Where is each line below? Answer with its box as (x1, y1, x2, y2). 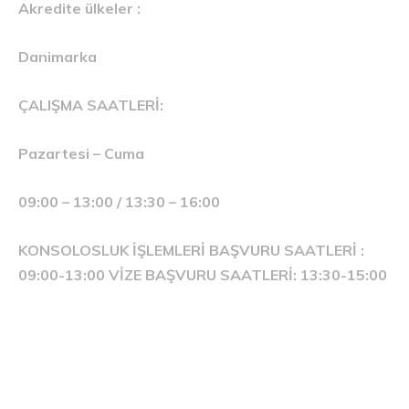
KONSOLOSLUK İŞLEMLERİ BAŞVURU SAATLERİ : (18, 240, 364, 259)
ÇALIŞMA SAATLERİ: (18, 95, 163, 114)
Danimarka (18, 47, 97, 66)
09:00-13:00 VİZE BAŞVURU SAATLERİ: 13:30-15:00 (18, 265, 387, 284)
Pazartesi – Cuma (18, 143, 144, 163)
